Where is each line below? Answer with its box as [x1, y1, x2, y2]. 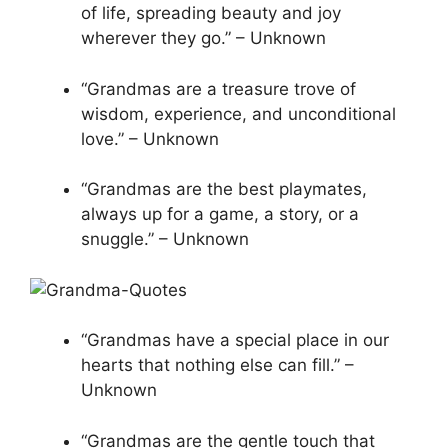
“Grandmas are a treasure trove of [81, 78, 356, 99]
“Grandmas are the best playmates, [81, 179, 367, 200]
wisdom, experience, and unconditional [81, 103, 396, 124]
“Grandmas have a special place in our [81, 330, 389, 351]
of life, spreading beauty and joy [81, 3, 341, 24]
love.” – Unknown [81, 128, 219, 149]
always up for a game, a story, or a [81, 204, 359, 225]
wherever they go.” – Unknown [81, 28, 326, 49]
